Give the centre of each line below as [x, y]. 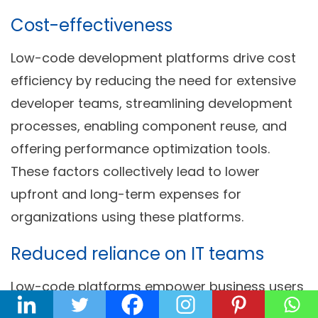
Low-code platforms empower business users [157, 286]
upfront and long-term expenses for [126, 194]
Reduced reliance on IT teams [137, 253]
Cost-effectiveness [92, 25]
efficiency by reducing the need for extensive [153, 80]
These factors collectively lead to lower [135, 171]
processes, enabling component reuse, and [149, 126]
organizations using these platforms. [127, 216]
